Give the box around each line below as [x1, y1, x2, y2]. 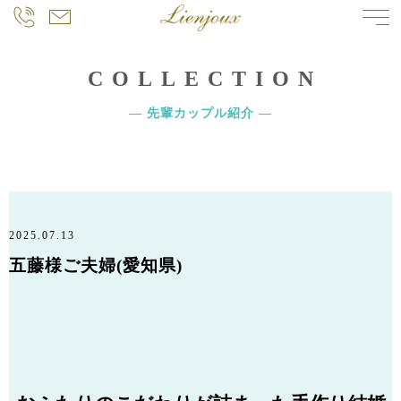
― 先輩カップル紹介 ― [129, 107, 272, 120]
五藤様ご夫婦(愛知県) [9, 256, 183, 275]
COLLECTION [88, 67, 322, 90]
